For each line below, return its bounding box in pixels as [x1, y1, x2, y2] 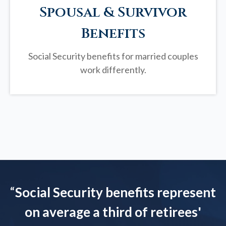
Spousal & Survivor [39, 3, 187, 22]
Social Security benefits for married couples [28, 50, 198, 62]
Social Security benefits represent [15, 184, 216, 201]
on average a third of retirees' [25, 204, 201, 220]
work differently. [80, 64, 146, 76]
